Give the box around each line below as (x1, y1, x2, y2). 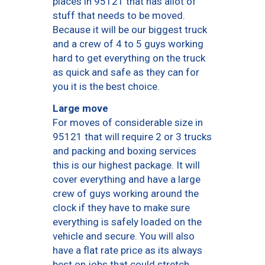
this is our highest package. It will (53, 159, 200, 172)
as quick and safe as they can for (53, 66, 199, 79)
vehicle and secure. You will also (53, 230, 195, 243)
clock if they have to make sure (53, 202, 190, 214)
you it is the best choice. (53, 80, 160, 93)
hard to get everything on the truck (53, 52, 205, 64)
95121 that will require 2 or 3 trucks (53, 131, 212, 143)
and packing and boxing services (53, 145, 196, 157)
